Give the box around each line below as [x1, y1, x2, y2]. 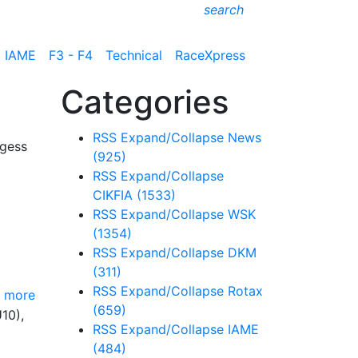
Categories [61, 82, 229, 121]
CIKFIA [93, 187, 137, 203]
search [204, 2, 244, 18]
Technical [105, 46, 162, 63]
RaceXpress [175, 46, 245, 63]
